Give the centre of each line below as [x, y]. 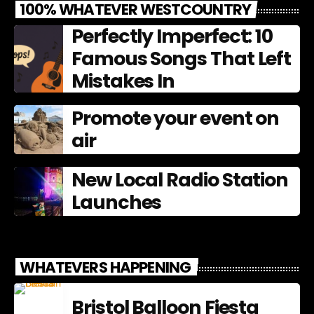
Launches [117, 203]
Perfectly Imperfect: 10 [172, 36]
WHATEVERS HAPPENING [105, 267]
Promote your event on [176, 118]
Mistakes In [123, 81]
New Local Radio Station [180, 180]
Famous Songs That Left [182, 59]
